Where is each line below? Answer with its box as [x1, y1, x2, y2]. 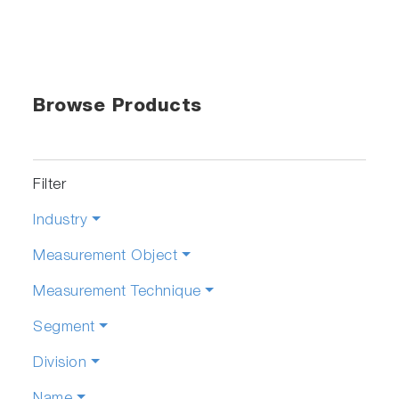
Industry [33, 213, 88, 229]
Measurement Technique [33, 284, 201, 300]
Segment [33, 320, 95, 336]
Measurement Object [33, 248, 178, 265]
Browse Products [33, 97, 202, 117]
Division [33, 355, 87, 371]
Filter [33, 177, 67, 193]
